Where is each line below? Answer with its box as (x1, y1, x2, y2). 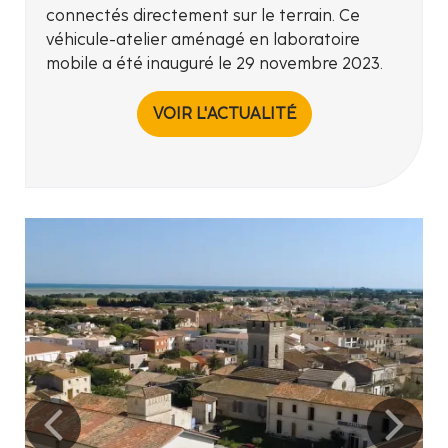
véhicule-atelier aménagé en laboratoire (46, 30, 360, 49)
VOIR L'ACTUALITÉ (152, 104, 296, 123)
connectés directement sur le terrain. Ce (46, 6, 360, 25)
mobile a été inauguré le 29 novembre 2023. (46, 54, 383, 73)
